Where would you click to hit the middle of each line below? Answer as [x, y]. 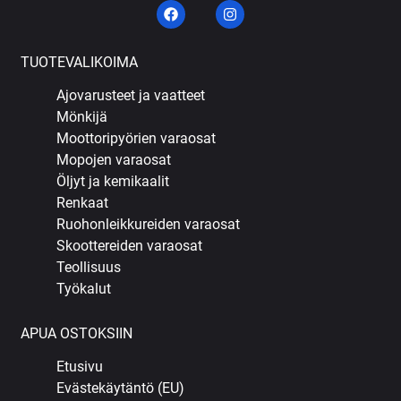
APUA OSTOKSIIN [77, 333]
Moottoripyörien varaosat [137, 138]
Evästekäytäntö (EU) [121, 388]
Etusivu [80, 366]
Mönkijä [82, 116]
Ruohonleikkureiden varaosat [149, 224]
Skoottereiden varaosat [130, 245]
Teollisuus [89, 267]
